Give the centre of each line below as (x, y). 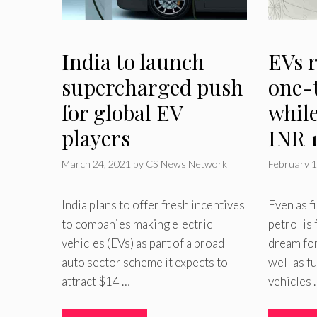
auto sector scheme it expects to (145, 262)
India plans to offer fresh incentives (153, 204)
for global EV (122, 113)
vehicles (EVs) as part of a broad (143, 243)
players (96, 138)
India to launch (133, 62)
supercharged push (152, 87)
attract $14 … (96, 281)
